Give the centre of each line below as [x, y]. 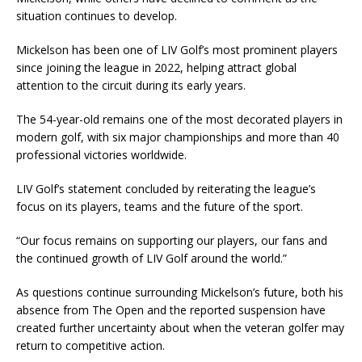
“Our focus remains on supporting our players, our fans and [172, 240]
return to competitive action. [90, 345]
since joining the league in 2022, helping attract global [156, 67]
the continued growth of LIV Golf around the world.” [152, 258]
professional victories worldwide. [101, 155]
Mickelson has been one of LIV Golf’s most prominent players [177, 50]
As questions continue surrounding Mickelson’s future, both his [180, 292]
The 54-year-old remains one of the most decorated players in [179, 119]
